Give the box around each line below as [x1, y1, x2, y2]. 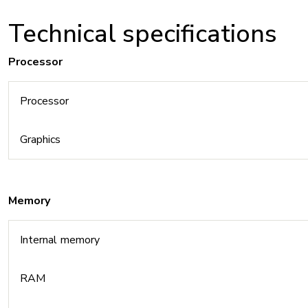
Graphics [20, 132, 60, 147]
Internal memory [20, 232, 100, 247]
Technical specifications [8, 17, 277, 51]
